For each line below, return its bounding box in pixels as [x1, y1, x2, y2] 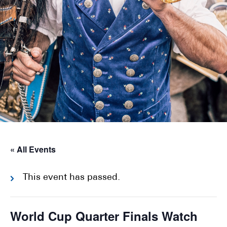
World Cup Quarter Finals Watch [10, 207, 198, 224]
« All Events [10, 143, 56, 155]
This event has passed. [23, 173, 120, 182]
